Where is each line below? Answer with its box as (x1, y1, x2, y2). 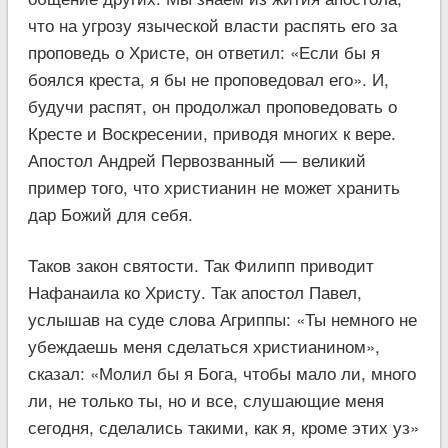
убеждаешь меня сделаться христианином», (27, 332, 380, 358)
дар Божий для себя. (27, 200, 193, 226)
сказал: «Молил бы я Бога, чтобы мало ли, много (27, 359, 416, 385)
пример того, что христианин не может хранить (27, 173, 400, 199)
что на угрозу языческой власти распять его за (27, 11, 397, 37)
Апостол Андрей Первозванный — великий (27, 146, 366, 172)
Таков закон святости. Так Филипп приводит (27, 251, 374, 277)
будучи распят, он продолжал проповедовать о (27, 92, 397, 118)
